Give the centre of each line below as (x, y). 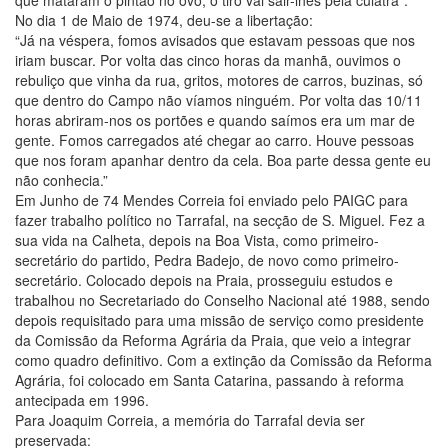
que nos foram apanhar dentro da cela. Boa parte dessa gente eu (223, 159)
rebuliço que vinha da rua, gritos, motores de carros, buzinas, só (219, 79)
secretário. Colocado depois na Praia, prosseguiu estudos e (204, 279)
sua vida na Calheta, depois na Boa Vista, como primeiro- (197, 239)
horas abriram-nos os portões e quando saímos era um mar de (215, 119)
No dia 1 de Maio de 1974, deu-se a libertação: (164, 19)
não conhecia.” (61, 179)
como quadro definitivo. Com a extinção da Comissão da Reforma (223, 359)
